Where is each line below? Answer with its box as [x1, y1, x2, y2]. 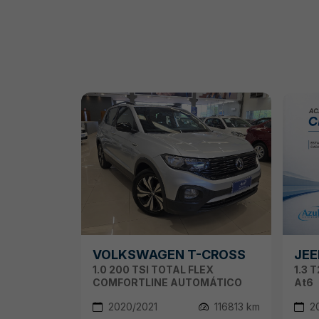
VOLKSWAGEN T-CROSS [93, 247, 246, 263]
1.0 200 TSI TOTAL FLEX [93, 263, 214, 276]
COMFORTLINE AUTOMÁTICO [93, 276, 242, 289]
